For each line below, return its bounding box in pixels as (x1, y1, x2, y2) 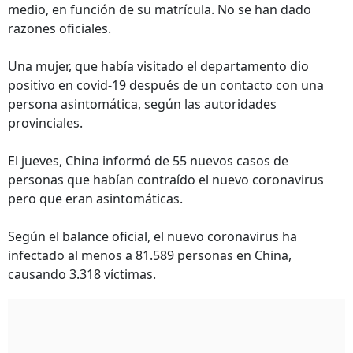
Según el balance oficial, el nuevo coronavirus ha (8, 228, 297, 245)
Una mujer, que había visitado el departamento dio (8, 58, 309, 75)
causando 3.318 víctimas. (8, 266, 156, 283)
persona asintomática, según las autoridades (8, 95, 277, 113)
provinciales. (8, 114, 83, 132)
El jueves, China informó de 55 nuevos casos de (8, 152, 288, 169)
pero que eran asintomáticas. (8, 190, 183, 207)
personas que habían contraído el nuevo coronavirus (8, 171, 324, 188)
